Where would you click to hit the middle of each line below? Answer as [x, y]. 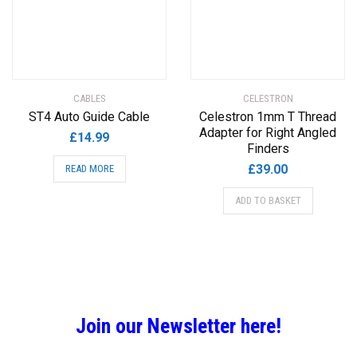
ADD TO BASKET [268, 200]
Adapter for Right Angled [268, 133]
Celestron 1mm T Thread [268, 117]
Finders [268, 149]
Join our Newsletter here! [178, 326]
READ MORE [89, 169]
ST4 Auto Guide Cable [89, 117]
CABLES [89, 98]
